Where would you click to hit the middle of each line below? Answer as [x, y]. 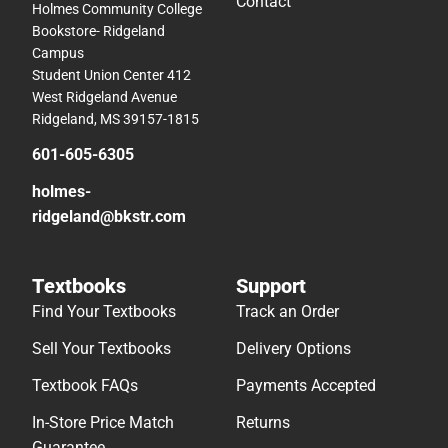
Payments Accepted [306, 385]
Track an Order [287, 311]
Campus [58, 52]
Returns [263, 422]
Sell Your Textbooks [101, 348]
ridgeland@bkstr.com [109, 216]
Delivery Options [293, 348]
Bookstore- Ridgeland [98, 30]
